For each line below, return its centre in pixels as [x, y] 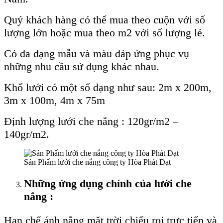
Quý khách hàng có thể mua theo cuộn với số [105, 20]
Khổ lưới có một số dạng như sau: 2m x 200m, [108, 88]
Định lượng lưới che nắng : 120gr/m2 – [91, 121]
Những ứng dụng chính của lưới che [108, 184]
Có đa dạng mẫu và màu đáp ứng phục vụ [97, 54]
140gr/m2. [27, 134]
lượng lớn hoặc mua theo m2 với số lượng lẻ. [105, 33]
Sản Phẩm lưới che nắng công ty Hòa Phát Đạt [97, 162]
